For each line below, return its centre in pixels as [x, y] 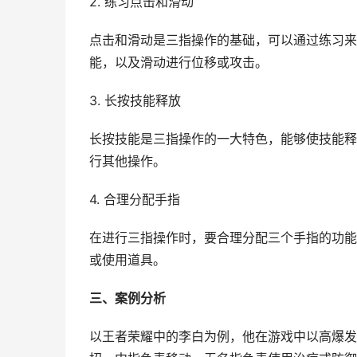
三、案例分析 [127, 298]
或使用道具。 [127, 260]
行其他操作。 [127, 161]
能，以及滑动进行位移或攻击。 [178, 63]
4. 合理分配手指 [135, 200]
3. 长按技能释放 [135, 101]
